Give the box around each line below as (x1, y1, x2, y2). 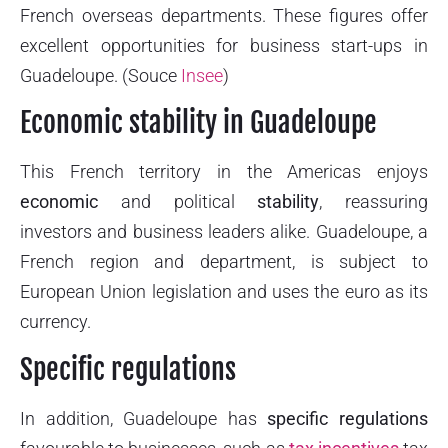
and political (98, 191, 258, 213)
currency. (20, 311, 91, 333)
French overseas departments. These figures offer (20, 5, 428, 27)
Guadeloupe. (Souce (20, 65, 181, 87)
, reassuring (319, 191, 428, 213)
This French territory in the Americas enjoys (20, 161, 428, 183)
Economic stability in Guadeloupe (20, 105, 377, 141)
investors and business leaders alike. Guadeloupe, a (20, 221, 428, 243)
